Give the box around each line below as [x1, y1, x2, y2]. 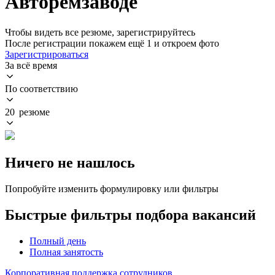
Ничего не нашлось [5, 154, 135, 171]
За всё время [5, 60, 57, 71]
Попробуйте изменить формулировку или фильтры [5, 183, 219, 194]
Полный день [29, 235, 86, 246]
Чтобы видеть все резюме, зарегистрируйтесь [5, 26, 195, 37]
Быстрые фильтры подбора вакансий [5, 206, 256, 223]
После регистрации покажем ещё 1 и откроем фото [5, 37, 219, 48]
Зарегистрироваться [5, 48, 88, 60]
